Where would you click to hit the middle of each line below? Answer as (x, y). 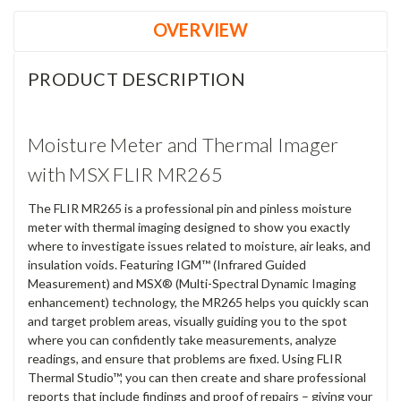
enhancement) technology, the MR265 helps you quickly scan (198, 302)
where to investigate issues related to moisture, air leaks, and (199, 245)
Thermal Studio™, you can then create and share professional (197, 377)
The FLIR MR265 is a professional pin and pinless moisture (190, 208)
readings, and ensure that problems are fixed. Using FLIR (185, 358)
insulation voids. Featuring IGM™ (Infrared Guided (167, 264)
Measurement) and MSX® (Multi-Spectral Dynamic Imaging (192, 283)
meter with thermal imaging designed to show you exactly (189, 226)
